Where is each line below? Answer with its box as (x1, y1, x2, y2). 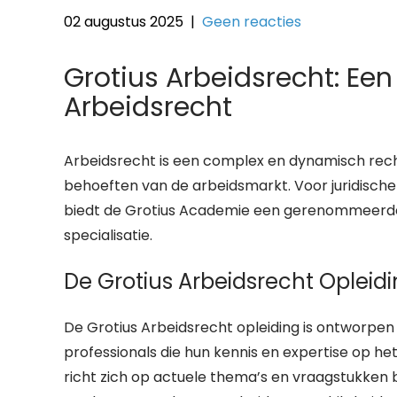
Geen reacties (202, 12, 301, 32)
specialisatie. (64, 225, 152, 245)
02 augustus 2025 (64, 12, 183, 32)
